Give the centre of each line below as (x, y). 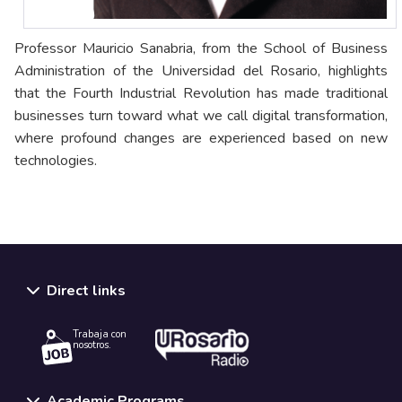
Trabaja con (100, 335)
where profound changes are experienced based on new (201, 138)
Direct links (86, 290)
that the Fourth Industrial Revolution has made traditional (201, 93)
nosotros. (92, 345)
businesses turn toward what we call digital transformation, (201, 115)
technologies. (56, 160)
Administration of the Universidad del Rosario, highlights (201, 70)
